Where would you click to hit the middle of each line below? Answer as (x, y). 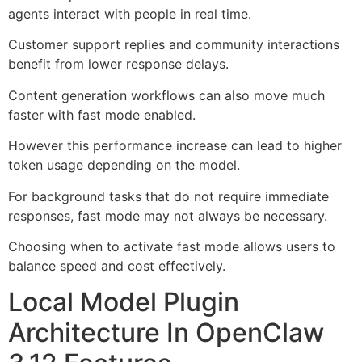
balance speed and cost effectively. (117, 266)
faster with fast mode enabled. (102, 114)
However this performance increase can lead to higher (175, 146)
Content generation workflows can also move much (166, 95)
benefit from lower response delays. (118, 64)
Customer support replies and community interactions (174, 45)
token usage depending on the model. (124, 165)
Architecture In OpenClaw (166, 333)
